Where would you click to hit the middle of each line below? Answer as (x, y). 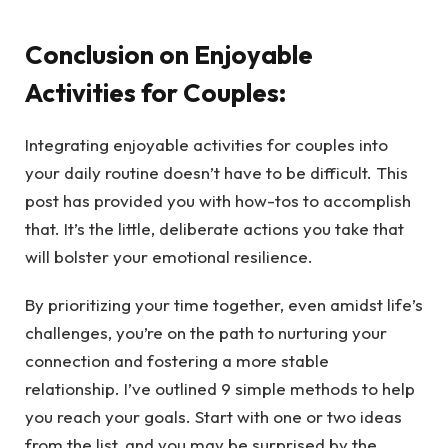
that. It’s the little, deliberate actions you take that (214, 228)
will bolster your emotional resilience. (169, 256)
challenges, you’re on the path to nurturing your (206, 333)
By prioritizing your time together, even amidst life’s (224, 305)
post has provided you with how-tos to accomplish (218, 200)
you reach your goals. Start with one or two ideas (213, 417)
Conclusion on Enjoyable (169, 54)
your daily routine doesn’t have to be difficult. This (216, 172)
